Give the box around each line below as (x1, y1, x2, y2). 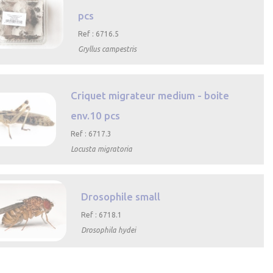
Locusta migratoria (71, 145, 133, 153)
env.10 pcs (71, 110, 121, 121)
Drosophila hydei (81, 226, 136, 235)
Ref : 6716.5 (78, 30, 119, 38)
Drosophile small (81, 191, 161, 203)
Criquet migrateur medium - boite (71, 90, 230, 101)
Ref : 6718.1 (81, 211, 122, 219)
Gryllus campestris (78, 45, 137, 53)
